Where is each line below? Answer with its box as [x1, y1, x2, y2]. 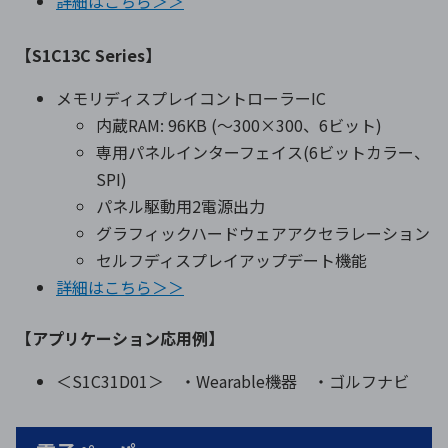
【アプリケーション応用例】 [16, 326, 224, 351]
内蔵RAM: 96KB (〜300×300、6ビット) [96, 113, 382, 138]
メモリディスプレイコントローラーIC [56, 86, 326, 111]
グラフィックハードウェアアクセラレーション [96, 221, 430, 246]
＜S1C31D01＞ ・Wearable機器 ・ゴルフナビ [56, 369, 425, 394]
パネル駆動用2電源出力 [96, 194, 265, 219]
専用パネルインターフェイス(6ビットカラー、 [96, 140, 430, 165]
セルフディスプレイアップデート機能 [96, 248, 367, 273]
